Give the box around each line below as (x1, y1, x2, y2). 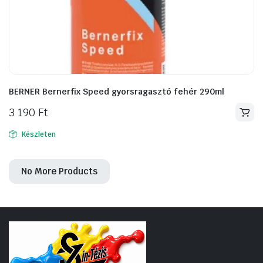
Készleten (21, 130, 56, 139)
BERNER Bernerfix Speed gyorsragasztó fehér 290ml (9, 86, 224, 97)
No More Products (21, 166, 97, 177)
